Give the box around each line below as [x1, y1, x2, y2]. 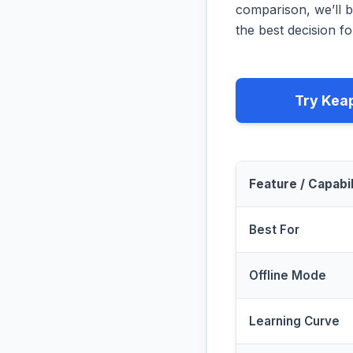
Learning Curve [249, 314, 340, 329]
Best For [249, 222, 299, 238]
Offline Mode [249, 268, 326, 284]
